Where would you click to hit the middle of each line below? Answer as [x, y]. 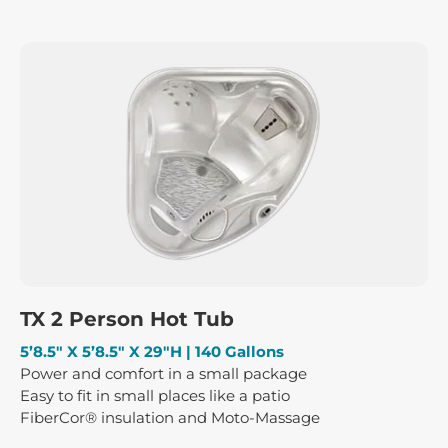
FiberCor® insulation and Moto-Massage [170, 417]
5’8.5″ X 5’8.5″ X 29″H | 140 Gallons [152, 351]
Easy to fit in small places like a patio [155, 395]
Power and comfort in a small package [163, 373]
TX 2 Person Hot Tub [127, 318]
